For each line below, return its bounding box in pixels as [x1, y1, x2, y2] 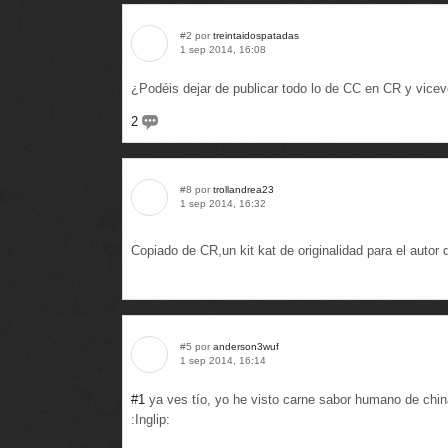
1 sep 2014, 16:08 [180, 44, 266, 55]
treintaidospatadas [213, 30, 299, 41]
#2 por [180, 30, 213, 41]
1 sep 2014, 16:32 [180, 198, 266, 209]
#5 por [180, 341, 213, 352]
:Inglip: [131, 412, 170, 427]
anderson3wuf [213, 341, 279, 352]
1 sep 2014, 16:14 [180, 355, 266, 366]
